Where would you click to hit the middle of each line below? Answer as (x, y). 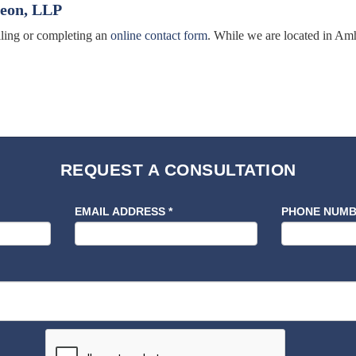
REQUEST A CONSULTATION (178, 170)
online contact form (159, 35)
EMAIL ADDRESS (121, 211)
